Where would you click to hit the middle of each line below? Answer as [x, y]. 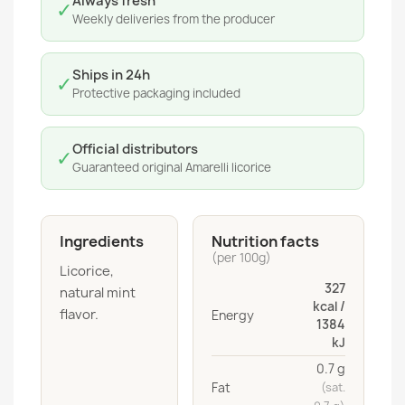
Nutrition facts [265, 241]
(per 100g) [241, 258]
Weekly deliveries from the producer [174, 19]
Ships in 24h [111, 75]
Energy [233, 316]
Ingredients [102, 241]
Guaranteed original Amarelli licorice [172, 167]
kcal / [329, 306]
